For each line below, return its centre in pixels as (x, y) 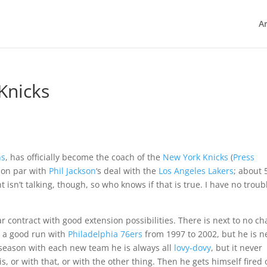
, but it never (237, 248)
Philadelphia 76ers (105, 234)
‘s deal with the (128, 171)
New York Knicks (196, 157)
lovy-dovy (193, 248)
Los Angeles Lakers (196, 171)
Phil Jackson (73, 171)
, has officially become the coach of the (84, 157)
